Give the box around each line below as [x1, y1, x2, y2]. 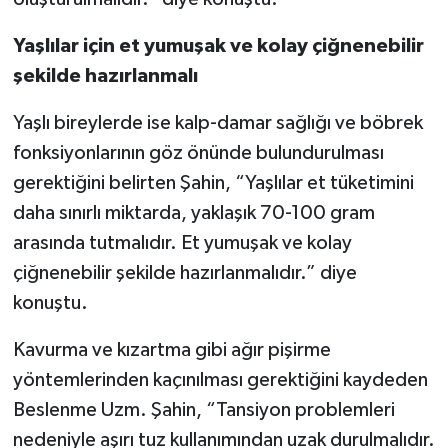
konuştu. [12, 292, 88, 313]
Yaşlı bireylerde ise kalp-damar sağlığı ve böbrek [12, 112, 423, 133]
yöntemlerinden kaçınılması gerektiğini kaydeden [12, 369, 428, 390]
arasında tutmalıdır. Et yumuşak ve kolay [12, 232, 352, 253]
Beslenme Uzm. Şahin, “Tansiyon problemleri [12, 399, 395, 420]
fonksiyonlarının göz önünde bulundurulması [12, 142, 384, 163]
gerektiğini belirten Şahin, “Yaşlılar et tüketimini [12, 172, 414, 193]
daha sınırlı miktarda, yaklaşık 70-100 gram [12, 202, 375, 223]
